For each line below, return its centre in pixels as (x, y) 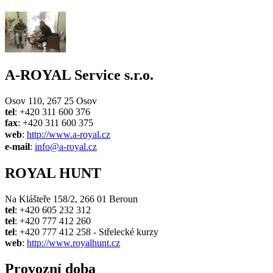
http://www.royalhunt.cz (73, 243)
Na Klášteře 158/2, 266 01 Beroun (71, 199)
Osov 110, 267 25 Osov (51, 101)
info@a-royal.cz (66, 147)
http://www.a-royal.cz (69, 135)
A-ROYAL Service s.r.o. (79, 75)
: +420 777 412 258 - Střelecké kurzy (87, 232)
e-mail (17, 147)
